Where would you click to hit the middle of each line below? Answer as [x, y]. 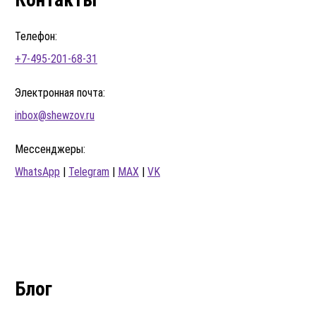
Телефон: [36, 36]
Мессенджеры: [50, 149]
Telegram [89, 171]
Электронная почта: [60, 92]
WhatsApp [37, 171]
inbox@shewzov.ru [55, 115]
